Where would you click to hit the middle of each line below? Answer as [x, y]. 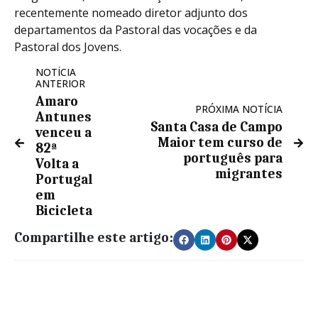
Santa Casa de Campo [216, 127]
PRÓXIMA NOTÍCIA [239, 109]
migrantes [249, 174]
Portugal [64, 180]
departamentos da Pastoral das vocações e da [136, 30]
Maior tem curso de [220, 143]
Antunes [64, 117]
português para [233, 159]
